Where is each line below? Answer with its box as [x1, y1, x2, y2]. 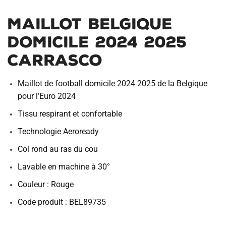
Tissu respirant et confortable [18, 109, 122, 119]
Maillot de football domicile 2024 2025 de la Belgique [18, 79, 207, 88]
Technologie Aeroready [18, 127, 99, 136]
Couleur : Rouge [18, 180, 74, 189]
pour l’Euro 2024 [18, 91, 76, 101]
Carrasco [8, 51, 102, 70]
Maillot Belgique [8, 15, 173, 33]
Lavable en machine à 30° [18, 162, 110, 172]
